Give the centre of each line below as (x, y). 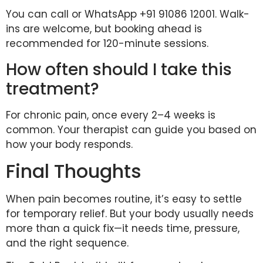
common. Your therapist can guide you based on (131, 129)
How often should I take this (119, 69)
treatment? (53, 89)
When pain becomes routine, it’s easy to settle (124, 199)
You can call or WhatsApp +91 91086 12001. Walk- (128, 14)
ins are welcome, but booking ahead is (104, 29)
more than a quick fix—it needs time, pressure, (123, 228)
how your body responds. (69, 144)
